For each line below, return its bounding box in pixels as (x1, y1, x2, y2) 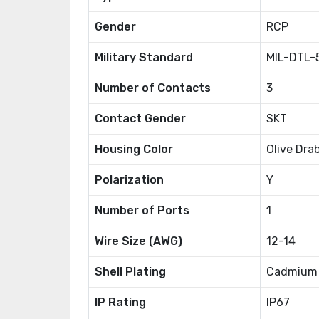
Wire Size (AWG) (95, 234, 182, 248)
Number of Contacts (95, 81, 211, 95)
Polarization (95, 173, 164, 187)
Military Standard (95, 51, 193, 64)
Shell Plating (95, 265, 166, 278)
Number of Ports (95, 204, 189, 217)
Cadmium (266, 265, 318, 278)
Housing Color (95, 142, 173, 156)
